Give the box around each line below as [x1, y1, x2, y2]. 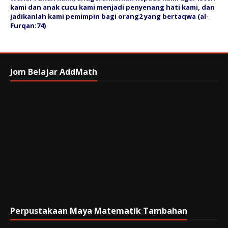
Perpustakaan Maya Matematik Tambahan [10, 205, 187, 217]
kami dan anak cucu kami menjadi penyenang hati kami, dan [10, 3, 215, 12]
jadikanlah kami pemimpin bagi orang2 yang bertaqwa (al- [10, 12, 209, 21]
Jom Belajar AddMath [10, 66, 97, 78]
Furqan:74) [10, 21, 46, 31]
